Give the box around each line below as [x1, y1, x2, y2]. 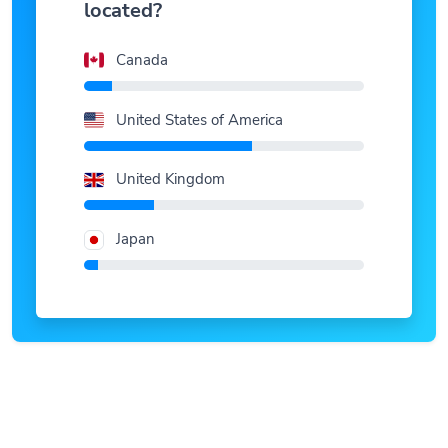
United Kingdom [116, 145, 225, 166]
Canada [116, 25, 168, 46]
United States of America [116, 85, 283, 106]
